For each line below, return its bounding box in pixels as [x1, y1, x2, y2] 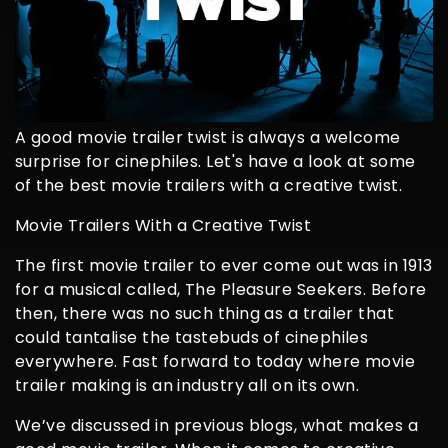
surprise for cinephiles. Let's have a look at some [15, 149, 416, 173]
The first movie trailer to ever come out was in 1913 [15, 253, 433, 277]
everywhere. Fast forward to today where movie [15, 349, 416, 373]
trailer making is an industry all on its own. [15, 373, 360, 397]
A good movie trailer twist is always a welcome [15, 125, 401, 149]
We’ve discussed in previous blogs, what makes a [15, 413, 419, 437]
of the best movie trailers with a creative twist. [15, 173, 403, 197]
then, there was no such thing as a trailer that [15, 301, 395, 325]
